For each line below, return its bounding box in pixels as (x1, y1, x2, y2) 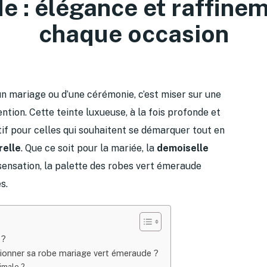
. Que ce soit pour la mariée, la (21, 142, 157, 154)
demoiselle (157, 142, 209, 154)
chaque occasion (38, 19, 229, 48)
